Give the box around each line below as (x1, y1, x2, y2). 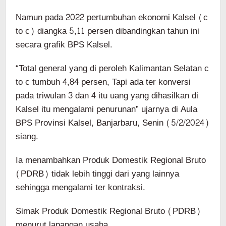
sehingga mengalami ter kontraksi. (16, 180, 145, 196)
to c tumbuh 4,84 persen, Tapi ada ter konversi (16, 74, 191, 90)
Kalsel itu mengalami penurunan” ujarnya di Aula (16, 101, 197, 118)
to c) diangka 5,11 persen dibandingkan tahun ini (16, 23, 199, 39)
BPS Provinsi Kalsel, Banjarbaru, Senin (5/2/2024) (16, 115, 209, 131)
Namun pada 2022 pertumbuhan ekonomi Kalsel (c (16, 10, 208, 26)
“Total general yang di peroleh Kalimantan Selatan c (16, 61, 209, 77)
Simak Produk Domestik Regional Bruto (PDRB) (16, 203, 201, 219)
